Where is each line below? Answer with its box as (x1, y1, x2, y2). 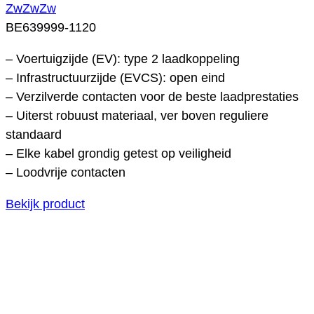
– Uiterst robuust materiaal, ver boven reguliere (6, 108, 268, 123)
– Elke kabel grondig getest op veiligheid (6, 146, 231, 161)
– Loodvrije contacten (6, 165, 125, 179)
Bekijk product (6, 196, 85, 211)
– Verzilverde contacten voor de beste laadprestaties (6, 89, 299, 104)
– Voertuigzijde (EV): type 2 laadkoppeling (6, 51, 240, 66)
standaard (6, 127, 62, 142)
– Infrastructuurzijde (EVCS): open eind (6, 70, 225, 85)
